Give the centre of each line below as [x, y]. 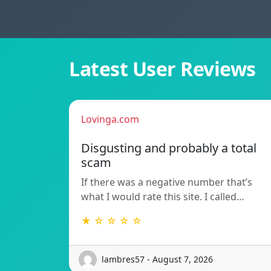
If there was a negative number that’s [167, 182]
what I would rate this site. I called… [163, 196]
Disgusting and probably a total [169, 148]
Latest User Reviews [162, 68]
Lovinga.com [110, 119]
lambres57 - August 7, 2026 [157, 260]
